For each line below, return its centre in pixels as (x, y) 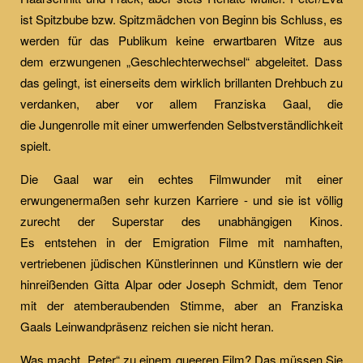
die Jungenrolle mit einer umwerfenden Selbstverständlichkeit (181, 124)
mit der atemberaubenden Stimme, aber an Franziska (181, 305)
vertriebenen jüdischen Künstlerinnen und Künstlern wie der (181, 263)
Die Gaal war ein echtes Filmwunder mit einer (181, 179)
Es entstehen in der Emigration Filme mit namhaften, (181, 242)
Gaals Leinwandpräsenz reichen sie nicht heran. (147, 326)
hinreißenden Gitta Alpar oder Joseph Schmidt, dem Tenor (181, 284)
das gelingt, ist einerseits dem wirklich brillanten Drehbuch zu (181, 82)
